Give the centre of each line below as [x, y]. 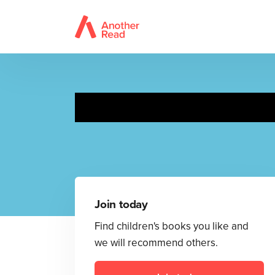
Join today [122, 204]
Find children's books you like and [172, 226]
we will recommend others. [156, 243]
